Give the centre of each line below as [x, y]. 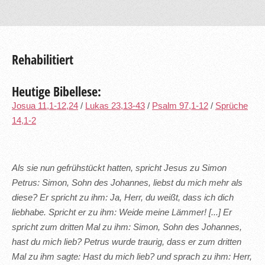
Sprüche [232, 106]
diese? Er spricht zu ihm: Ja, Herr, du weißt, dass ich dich [123, 197]
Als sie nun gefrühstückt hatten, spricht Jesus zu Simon [119, 168]
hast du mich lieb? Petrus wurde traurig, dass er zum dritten [127, 242]
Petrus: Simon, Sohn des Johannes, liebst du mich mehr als [127, 182]
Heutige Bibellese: [56, 91]
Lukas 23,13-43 [115, 106]
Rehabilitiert [43, 59]
